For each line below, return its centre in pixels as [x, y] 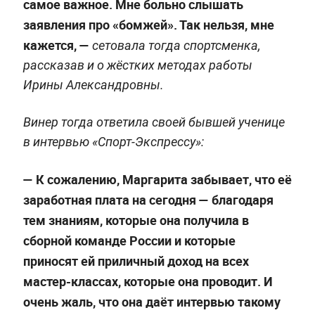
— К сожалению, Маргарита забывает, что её [157, 179]
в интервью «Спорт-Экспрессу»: [113, 141]
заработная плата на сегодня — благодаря [148, 199]
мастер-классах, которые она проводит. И [148, 281]
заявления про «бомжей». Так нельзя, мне [148, 24]
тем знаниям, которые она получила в [136, 220]
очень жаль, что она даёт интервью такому [152, 301]
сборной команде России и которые [129, 240]
